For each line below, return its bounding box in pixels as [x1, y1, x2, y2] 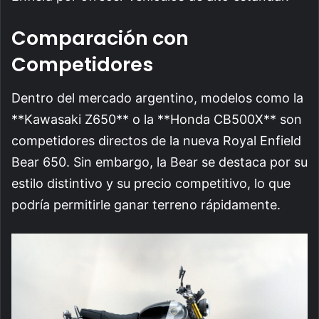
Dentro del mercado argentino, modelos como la [11, 90, 303, 105]
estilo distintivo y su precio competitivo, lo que [11, 175, 291, 191]
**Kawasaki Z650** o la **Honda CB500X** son [11, 111, 302, 127]
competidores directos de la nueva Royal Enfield [11, 132, 301, 148]
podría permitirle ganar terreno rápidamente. [11, 197, 281, 212]
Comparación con [11, 25, 189, 52]
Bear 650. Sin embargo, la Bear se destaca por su [11, 154, 308, 169]
